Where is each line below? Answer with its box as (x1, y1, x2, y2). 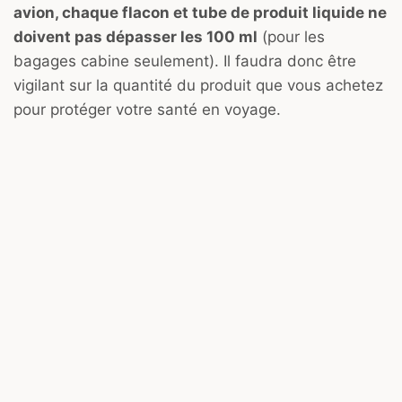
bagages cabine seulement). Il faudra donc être (13, 52, 356, 71)
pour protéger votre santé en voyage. (13, 100, 281, 119)
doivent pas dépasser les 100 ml (13, 28, 258, 47)
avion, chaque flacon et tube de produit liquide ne (13, 4, 387, 22)
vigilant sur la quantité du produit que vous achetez (13, 76, 383, 95)
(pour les (258, 28, 325, 47)
